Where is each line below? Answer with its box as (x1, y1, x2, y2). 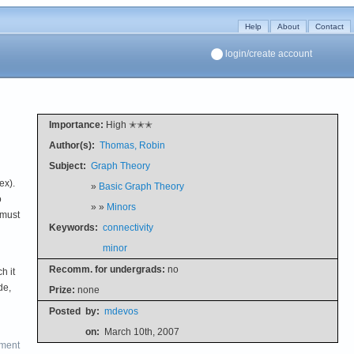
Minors (106, 201, 136, 213)
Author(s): (48, 139, 95, 151)
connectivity (102, 221, 153, 233)
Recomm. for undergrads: (48, 263, 165, 275)
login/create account (225, 48, 312, 59)
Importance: (48, 119, 104, 130)
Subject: (48, 160, 86, 171)
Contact (315, 22, 344, 31)
